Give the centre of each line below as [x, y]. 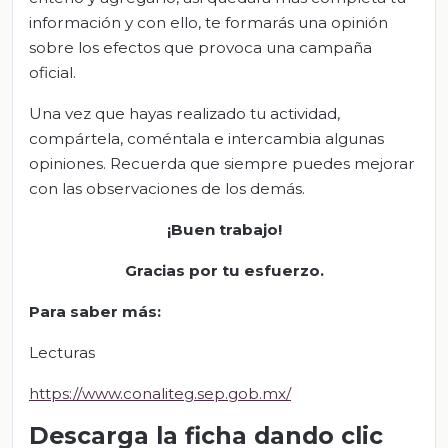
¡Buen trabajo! [224, 230]
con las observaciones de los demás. [167, 189]
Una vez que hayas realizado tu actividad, [184, 114]
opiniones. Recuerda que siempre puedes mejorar [222, 164]
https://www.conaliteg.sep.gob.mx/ [160, 394]
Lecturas [62, 353]
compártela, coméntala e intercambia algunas [206, 139]
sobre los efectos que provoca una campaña [200, 48]
